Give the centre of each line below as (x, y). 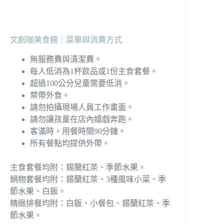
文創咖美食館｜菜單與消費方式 (66, 39)
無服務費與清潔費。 (66, 59)
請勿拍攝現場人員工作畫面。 (82, 107)
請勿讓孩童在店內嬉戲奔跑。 (82, 119)
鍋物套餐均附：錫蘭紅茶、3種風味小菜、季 (88, 179)
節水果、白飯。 (38, 191)
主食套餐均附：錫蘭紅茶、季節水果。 (78, 167)
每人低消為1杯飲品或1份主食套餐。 (94, 71)
